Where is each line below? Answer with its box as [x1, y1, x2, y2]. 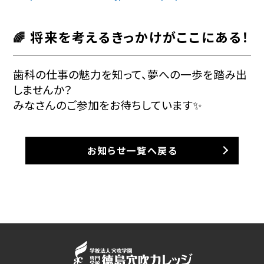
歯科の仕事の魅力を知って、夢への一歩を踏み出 [13, 65, 247, 82]
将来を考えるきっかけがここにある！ [30, 27, 250, 46]
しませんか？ [13, 81, 73, 97]
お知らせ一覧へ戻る [87, 143, 178, 157]
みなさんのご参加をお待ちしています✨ [13, 96, 203, 113]
